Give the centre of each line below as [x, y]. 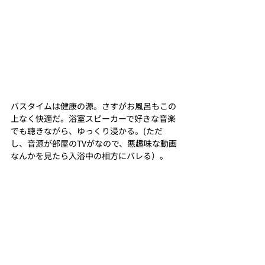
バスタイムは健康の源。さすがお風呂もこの [93, 106]
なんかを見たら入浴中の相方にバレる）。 [89, 155]
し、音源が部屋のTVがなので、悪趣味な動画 [94, 143]
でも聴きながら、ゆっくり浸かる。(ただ [87, 130]
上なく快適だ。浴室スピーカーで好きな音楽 [93, 118]
